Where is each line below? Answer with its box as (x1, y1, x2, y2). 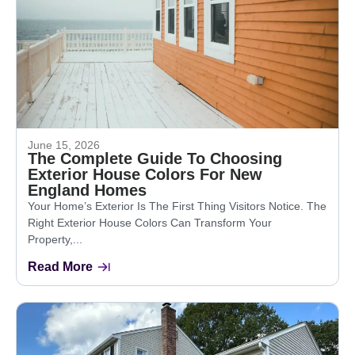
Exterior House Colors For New (28, 165, 262, 183)
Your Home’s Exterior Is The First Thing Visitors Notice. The (28, 199, 326, 212)
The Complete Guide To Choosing (28, 149, 282, 167)
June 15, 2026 (28, 138, 100, 151)
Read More (28, 259, 93, 273)
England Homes (28, 181, 147, 199)
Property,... (28, 232, 82, 246)
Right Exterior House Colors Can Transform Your (28, 216, 272, 229)
